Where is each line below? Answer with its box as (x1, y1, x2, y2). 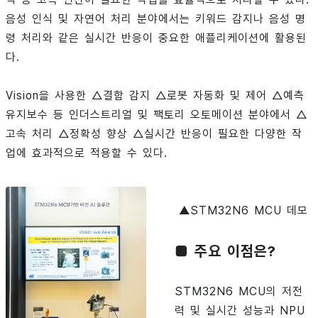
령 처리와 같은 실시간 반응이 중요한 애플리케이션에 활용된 (6, 31, 307, 45)
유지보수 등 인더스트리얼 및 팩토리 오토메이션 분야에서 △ (6, 108, 307, 122)
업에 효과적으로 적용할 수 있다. (6, 146, 168, 160)
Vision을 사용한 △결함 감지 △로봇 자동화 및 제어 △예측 (6, 89, 305, 103)
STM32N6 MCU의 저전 (175, 285, 304, 299)
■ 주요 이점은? (175, 242, 277, 261)
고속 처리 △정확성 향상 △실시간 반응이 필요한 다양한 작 (6, 127, 302, 141)
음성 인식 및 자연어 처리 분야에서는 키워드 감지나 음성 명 (6, 12, 306, 26)
